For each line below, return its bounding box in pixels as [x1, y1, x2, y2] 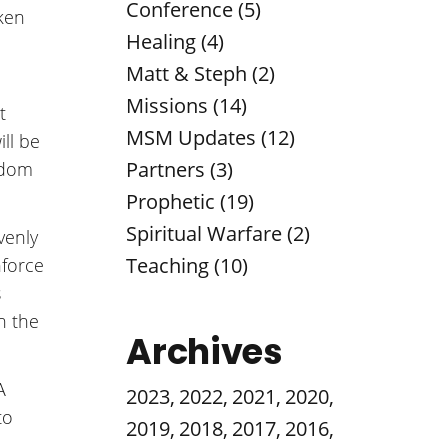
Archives [126, 326, 283, 376]
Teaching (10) [126, 251, 249, 279]
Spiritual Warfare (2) [126, 219, 311, 247]
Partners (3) [126, 155, 234, 183]
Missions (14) [126, 91, 248, 119]
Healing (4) [126, 27, 225, 55]
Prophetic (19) [126, 187, 255, 215]
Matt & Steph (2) [126, 59, 276, 87]
